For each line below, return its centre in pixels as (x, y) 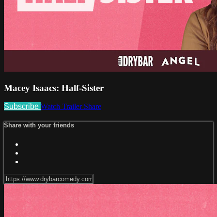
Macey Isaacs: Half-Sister (54, 88)
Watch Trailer (62, 107)
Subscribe (22, 107)
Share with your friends (39, 125)
